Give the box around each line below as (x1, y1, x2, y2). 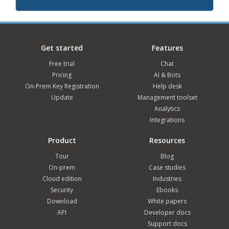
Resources (149, 135, 185, 145)
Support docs (147, 219, 187, 228)
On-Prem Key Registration (25, 81, 99, 90)
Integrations (150, 115, 185, 124)
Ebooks (156, 185, 178, 194)
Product (48, 135, 76, 145)
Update (51, 93, 73, 102)
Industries (153, 174, 181, 183)
